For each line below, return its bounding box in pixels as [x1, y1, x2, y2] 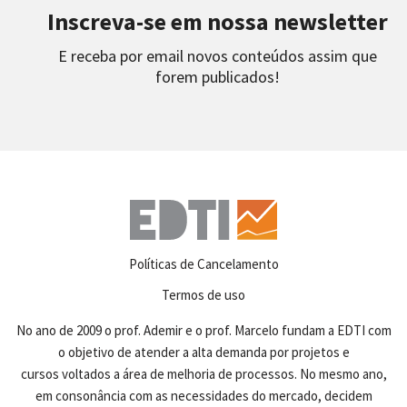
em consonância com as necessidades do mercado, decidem [35, 387, 372, 404]
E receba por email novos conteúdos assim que [57, 45, 377, 66]
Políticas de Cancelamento [128, 255, 279, 273]
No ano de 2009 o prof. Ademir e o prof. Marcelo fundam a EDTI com [15, 322, 392, 339]
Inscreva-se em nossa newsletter [46, 6, 388, 36]
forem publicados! [154, 66, 280, 87]
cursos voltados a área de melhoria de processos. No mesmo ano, [20, 365, 387, 382]
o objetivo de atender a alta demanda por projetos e [57, 343, 350, 361]
